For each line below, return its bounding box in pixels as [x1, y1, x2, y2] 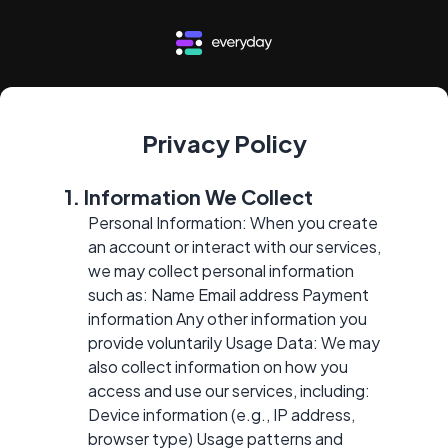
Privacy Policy [141, 127, 307, 158]
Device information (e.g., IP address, [88, 403, 355, 425]
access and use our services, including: [88, 379, 370, 401]
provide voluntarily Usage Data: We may [88, 331, 380, 353]
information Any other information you [88, 307, 367, 329]
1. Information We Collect [64, 183, 313, 209]
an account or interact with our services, [88, 235, 381, 257]
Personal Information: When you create [88, 211, 378, 233]
